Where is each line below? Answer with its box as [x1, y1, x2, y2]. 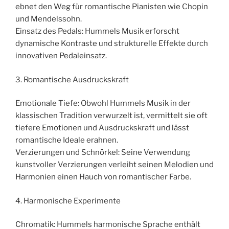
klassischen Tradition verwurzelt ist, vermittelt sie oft [15, 111, 208, 121]
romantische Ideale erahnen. [15, 135, 118, 145]
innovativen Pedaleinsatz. [15, 51, 107, 61]
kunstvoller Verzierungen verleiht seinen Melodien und [15, 160, 214, 170]
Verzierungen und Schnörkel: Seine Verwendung [15, 148, 190, 157]
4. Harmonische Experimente [15, 196, 121, 205]
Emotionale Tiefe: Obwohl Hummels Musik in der [15, 99, 191, 108]
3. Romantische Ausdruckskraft [15, 75, 129, 84]
